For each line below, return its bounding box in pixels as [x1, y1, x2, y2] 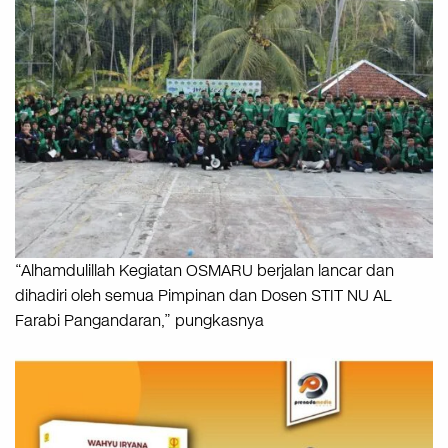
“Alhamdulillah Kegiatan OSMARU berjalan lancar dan [15, 259, 394, 283]
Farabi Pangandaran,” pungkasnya [15, 309, 264, 333]
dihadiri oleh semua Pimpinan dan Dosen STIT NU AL [15, 284, 392, 308]
